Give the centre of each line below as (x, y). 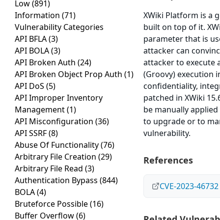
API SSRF (32, 133)
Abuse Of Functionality (58, 145)
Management (41, 110)
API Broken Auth (46, 63)
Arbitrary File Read (50, 169)
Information (38, 15)
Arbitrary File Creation (56, 157)
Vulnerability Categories (59, 27)
